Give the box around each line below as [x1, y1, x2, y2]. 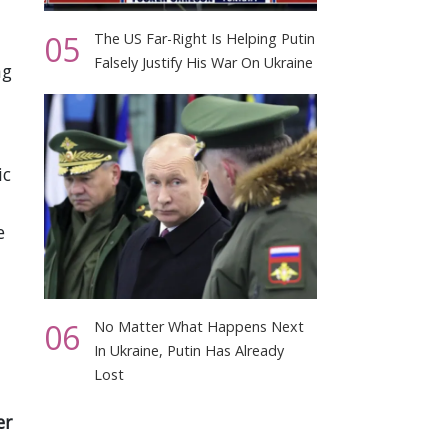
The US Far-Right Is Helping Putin [94, 28, 316, 48]
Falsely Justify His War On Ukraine [94, 52, 314, 72]
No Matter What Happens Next [94, 316, 305, 336]
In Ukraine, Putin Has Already [94, 340, 285, 360]
